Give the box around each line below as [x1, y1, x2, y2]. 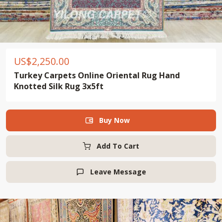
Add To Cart [97, 141, 139, 151]
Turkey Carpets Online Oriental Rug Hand [14, 70, 180, 81]
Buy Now [99, 115, 137, 125]
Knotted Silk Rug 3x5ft [14, 81, 104, 92]
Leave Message [90, 167, 146, 176]
